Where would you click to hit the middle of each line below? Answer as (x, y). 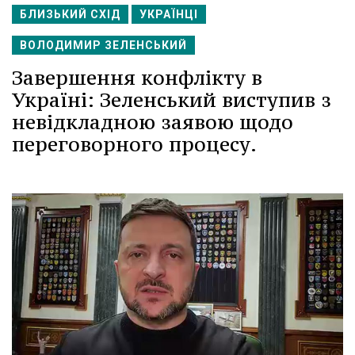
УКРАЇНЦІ (169, 14)
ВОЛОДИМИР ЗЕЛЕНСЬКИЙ (103, 45)
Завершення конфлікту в (137, 77)
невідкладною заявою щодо (153, 122)
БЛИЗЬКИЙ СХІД (70, 14)
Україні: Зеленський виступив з (172, 99)
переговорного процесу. (134, 144)
